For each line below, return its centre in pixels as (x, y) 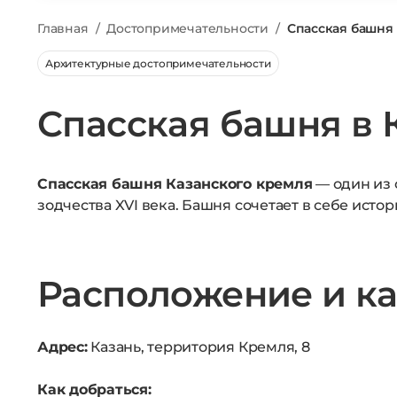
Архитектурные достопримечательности (158, 63)
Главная (63, 28)
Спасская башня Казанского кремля (175, 184)
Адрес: (62, 347)
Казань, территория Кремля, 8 (198, 347)
